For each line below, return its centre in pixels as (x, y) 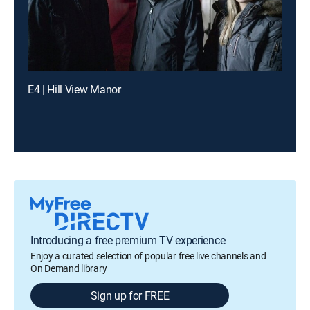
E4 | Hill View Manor (74, 89)
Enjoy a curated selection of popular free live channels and (148, 256)
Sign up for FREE (130, 295)
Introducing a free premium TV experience (128, 240)
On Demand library (69, 268)
